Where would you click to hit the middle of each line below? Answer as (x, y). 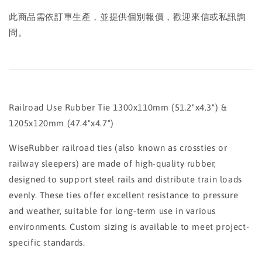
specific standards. (47, 242)
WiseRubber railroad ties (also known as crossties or (118, 148)
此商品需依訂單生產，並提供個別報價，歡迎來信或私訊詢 (127, 17)
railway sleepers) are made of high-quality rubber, (113, 163)
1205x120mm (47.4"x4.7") (61, 123)
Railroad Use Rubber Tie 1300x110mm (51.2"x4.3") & (118, 107)
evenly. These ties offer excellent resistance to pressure (124, 195)
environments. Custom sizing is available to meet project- (129, 227)
